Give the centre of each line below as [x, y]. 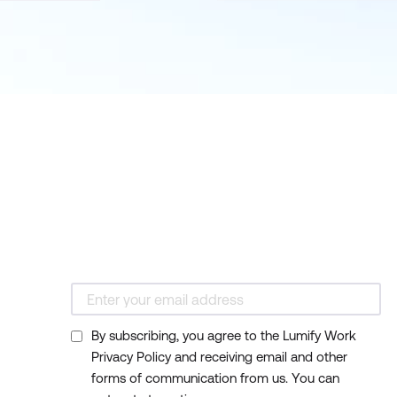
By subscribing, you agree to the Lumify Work [224, 336]
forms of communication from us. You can [215, 378]
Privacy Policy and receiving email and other [219, 357]
